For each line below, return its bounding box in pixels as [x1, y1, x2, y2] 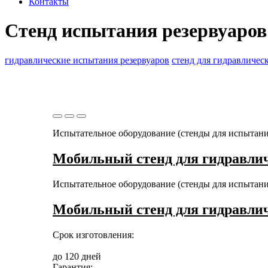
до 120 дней [53, 251, 101, 261]
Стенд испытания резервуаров [5, 20, 267, 42]
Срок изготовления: [53, 229, 134, 240]
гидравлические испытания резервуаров [5, 54, 169, 65]
